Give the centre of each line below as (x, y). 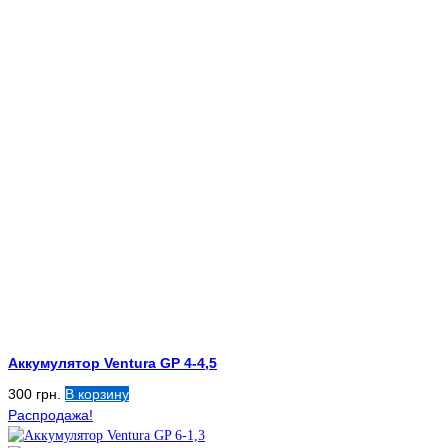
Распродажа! (50, 415)
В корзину (97, 394)
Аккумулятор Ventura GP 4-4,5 (112, 362)
